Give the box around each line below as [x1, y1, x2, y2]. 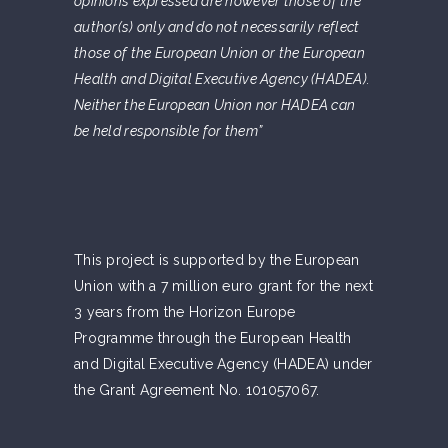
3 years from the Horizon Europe [74, 304, 296, 321]
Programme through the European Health [74, 330, 352, 347]
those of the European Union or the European [74, 45, 366, 62]
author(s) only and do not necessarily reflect [74, 19, 360, 36]
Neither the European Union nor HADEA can [74, 97, 356, 114]
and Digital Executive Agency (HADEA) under [74, 356, 373, 373]
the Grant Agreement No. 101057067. [74, 382, 320, 399]
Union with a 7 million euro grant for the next [74, 278, 373, 295]
